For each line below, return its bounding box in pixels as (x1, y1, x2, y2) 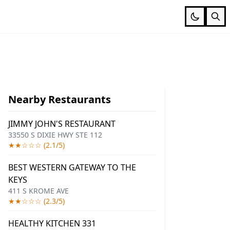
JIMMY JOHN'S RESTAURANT (8, 118, 116, 129)
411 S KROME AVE (8, 186, 69, 196)
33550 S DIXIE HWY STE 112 (8, 130, 102, 140)
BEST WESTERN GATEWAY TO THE (8, 162, 136, 173)
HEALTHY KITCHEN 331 (8, 218, 96, 229)
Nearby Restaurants (8, 92, 111, 106)
